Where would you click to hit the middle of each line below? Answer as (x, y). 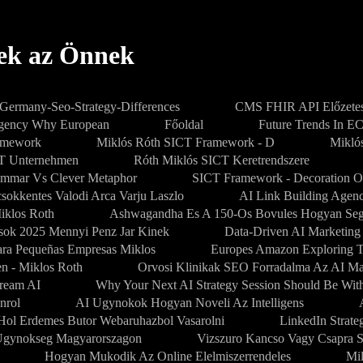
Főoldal (184, 124)
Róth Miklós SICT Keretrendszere (222, 160)
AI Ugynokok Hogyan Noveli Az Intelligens (190, 303)
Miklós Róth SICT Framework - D (186, 142)
